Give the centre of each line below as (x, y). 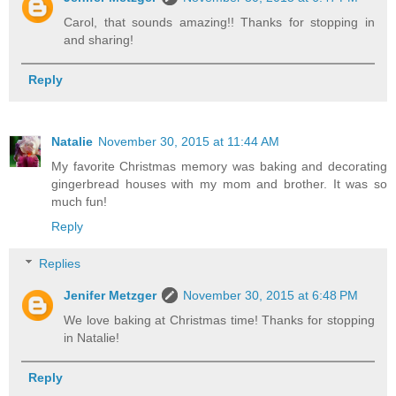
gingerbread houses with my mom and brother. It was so (219, 184)
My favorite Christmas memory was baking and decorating (219, 167)
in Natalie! (92, 337)
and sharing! (99, 40)
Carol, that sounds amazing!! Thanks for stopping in (219, 23)
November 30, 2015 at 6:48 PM (271, 295)
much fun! (79, 202)
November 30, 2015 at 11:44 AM (189, 142)
